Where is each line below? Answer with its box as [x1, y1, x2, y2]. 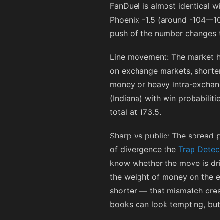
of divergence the [110, 144, 178, 154]
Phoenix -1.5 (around [110, 15, 189, 25]
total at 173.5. [110, 107, 161, 117]
